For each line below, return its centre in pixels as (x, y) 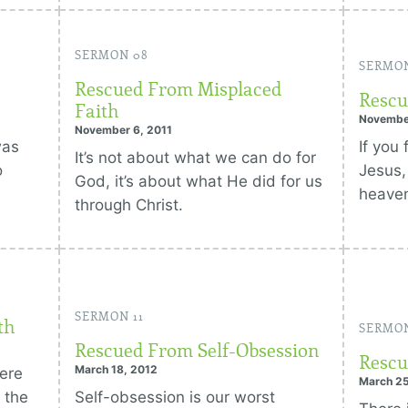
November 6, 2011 (124, 130)
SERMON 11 (110, 317)
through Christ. (129, 205)
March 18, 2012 (117, 369)
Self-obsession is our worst (175, 397)
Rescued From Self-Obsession (198, 351)
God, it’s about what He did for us (199, 181)
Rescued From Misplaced (178, 89)
